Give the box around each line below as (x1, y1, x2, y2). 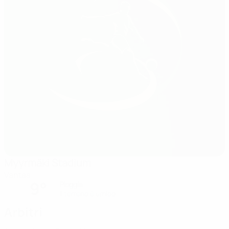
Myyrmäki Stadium (4, 156, 91, 170)
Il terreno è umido (59, 189, 116, 198)
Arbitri (4, 203, 42, 220)
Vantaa (4, 169, 31, 180)
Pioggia (59, 179, 83, 189)
